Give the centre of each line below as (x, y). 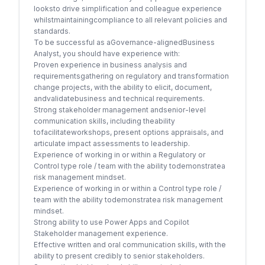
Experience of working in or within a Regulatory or (119, 155)
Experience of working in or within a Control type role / (127, 188)
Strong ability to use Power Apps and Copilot (112, 222)
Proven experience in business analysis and (110, 65)
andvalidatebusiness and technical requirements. (119, 98)
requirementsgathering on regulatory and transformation (131, 76)
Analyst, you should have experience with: (107, 54)
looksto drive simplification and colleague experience (128, 9)
